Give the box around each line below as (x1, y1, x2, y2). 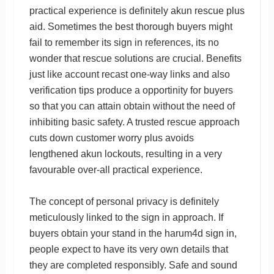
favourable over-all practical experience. (29, 164, 202, 175)
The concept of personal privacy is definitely (29, 196, 219, 207)
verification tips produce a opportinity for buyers (29, 84, 233, 95)
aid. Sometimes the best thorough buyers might (29, 21, 232, 32)
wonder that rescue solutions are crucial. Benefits (29, 53, 242, 64)
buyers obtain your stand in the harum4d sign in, (29, 228, 237, 239)
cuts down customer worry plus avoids (29, 132, 194, 143)
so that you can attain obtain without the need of (29, 100, 235, 111)
